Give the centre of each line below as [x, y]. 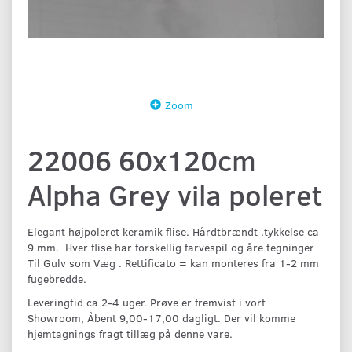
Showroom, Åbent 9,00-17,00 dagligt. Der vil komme [161, 317]
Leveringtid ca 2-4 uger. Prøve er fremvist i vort [147, 302]
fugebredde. [57, 278]
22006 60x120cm [142, 159]
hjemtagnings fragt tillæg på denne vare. [130, 333]
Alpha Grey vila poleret [175, 194]
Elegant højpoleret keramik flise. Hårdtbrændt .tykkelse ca [173, 231]
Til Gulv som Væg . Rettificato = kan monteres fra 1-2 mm [173, 262]
